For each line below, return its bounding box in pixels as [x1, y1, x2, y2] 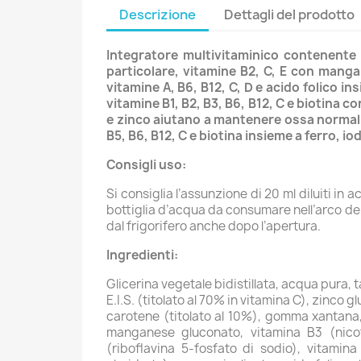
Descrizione [119, 5, 196, 23]
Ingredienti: [106, 246, 178, 263]
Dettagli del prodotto [224, 5, 355, 23]
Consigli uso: [106, 156, 186, 173]
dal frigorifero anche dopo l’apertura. [106, 217, 321, 234]
